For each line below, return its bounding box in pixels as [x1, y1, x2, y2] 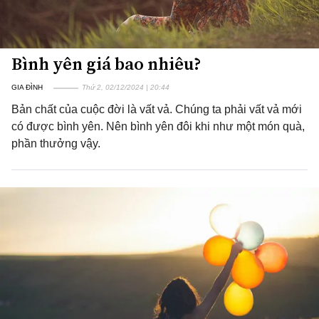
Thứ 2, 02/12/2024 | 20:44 [82, 83, 169, 91]
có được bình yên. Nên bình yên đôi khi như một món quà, [11, 120, 305, 132]
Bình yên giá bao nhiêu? [11, 52, 202, 75]
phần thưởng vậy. [11, 137, 100, 150]
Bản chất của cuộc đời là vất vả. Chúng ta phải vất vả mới [11, 103, 302, 115]
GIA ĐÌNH [11, 83, 43, 91]
